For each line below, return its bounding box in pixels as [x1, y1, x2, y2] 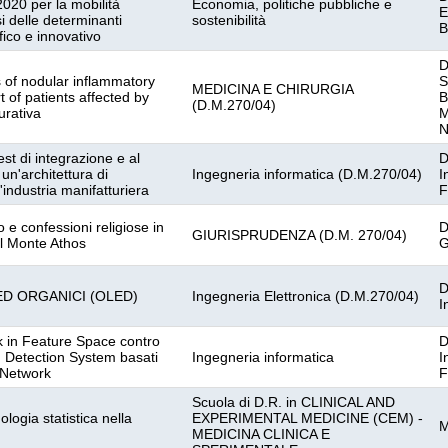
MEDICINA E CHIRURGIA [192, 81, 354, 97]
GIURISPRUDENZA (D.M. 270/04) [192, 227, 407, 243]
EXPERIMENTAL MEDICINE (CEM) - [192, 410, 423, 426]
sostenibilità [192, 12, 266, 28]
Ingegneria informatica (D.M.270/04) [192, 166, 422, 182]
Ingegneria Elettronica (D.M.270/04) [192, 288, 419, 304]
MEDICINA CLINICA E [192, 426, 330, 442]
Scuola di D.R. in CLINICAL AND [192, 394, 395, 410]
